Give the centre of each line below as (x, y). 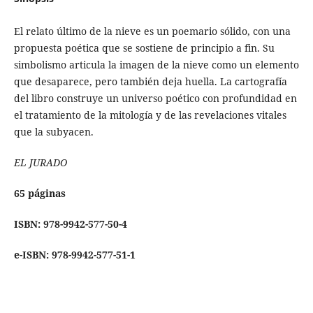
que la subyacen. (55, 131)
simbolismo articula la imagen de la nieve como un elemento (156, 64)
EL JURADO (40, 162)
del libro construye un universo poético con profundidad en (155, 98)
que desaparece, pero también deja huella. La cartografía (150, 81)
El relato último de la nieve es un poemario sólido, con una (152, 31)
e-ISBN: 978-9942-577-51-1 (74, 255)
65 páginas (39, 194)
